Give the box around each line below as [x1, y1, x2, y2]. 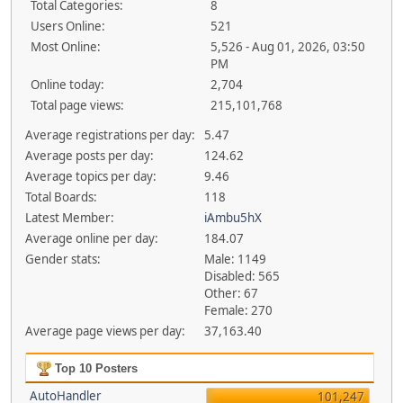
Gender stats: [24, 250, 101, 267]
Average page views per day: [24, 322, 185, 339]
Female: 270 [204, 301, 273, 318]
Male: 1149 [204, 250, 267, 267]
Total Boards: [24, 188, 97, 205]
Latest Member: [24, 209, 114, 226]
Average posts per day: [24, 147, 154, 164]
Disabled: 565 [204, 267, 281, 284]
